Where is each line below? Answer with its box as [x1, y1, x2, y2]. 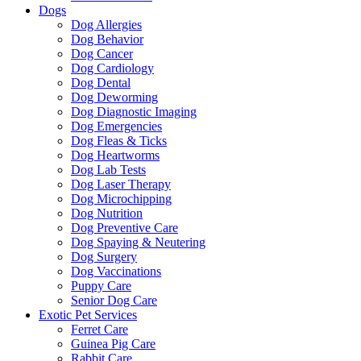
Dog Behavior [71, 31, 143, 46]
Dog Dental [71, 75, 131, 89]
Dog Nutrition [71, 205, 143, 220]
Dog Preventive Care [71, 220, 178, 234]
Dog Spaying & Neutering [71, 234, 205, 249]
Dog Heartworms [71, 147, 160, 162]
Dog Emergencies [71, 118, 162, 133]
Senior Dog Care [71, 293, 157, 307]
